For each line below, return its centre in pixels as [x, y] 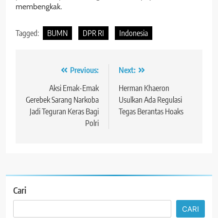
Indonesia [134, 33]
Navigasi [46, 72]
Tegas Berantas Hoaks [151, 111]
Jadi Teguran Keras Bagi [64, 111]
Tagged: [28, 33]
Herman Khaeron [144, 88]
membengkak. [39, 6]
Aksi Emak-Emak [74, 88]
